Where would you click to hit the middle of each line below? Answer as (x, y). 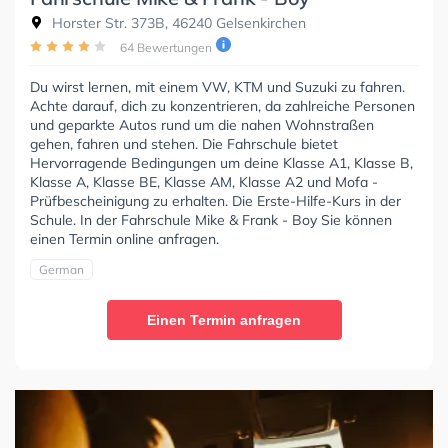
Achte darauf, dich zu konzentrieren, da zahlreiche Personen (222, 105)
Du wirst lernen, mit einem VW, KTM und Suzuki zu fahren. (217, 86)
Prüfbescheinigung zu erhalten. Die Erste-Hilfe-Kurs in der (215, 200)
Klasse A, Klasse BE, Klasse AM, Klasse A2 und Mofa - (204, 181)
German (61, 269)
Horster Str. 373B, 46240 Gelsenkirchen (177, 22)
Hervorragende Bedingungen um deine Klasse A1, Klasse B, (221, 162)
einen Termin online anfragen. (124, 238)
